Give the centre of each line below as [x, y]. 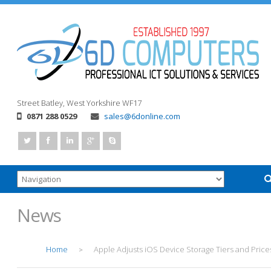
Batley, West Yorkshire [81, 103]
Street [28, 103]
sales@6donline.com [142, 116]
